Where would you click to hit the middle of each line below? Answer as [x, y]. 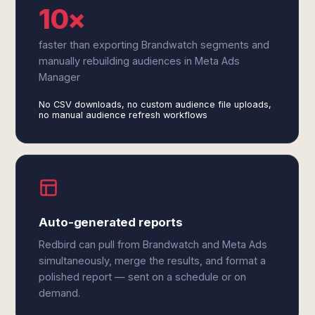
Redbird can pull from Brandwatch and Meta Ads [153, 244]
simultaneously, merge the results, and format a [153, 261]
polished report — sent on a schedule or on [143, 277]
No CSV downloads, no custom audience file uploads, [155, 104]
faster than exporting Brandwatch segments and [154, 45]
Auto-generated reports [111, 222]
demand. [60, 293]
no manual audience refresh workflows [123, 115]
